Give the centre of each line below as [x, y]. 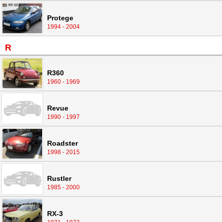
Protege [60, 18]
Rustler [59, 179]
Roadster [62, 143]
